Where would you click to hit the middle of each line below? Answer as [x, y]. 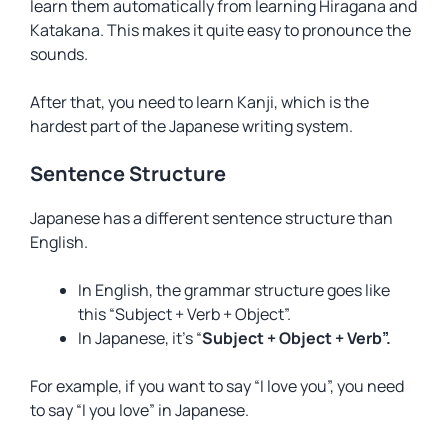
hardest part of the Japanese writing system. [191, 126]
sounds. [59, 54]
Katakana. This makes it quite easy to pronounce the [220, 30]
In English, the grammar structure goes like [234, 290]
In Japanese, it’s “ [140, 338]
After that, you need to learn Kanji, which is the [199, 102]
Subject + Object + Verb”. [296, 338]
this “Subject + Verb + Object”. [184, 314]
